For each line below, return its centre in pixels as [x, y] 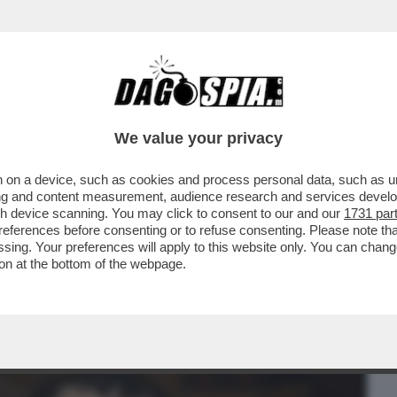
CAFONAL [135, 113]
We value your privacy [198, 138]
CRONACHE [227, 113]
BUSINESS [47, 113]
